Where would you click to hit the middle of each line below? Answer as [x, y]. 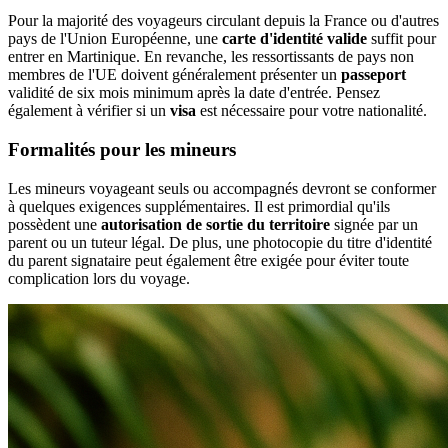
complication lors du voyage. [99, 278]
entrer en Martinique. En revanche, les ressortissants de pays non [211, 57]
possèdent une [54, 224]
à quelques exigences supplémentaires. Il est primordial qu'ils [199, 206]
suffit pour [401, 39]
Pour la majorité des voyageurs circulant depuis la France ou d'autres [223, 21]
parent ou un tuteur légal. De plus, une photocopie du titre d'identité [220, 242]
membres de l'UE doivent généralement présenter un [174, 75]
